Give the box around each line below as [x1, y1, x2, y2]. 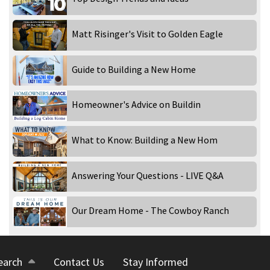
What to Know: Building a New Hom [71, 134, 218, 146]
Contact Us [54, 254, 104, 269]
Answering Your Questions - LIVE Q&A [71, 169, 224, 181]
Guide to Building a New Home [71, 63, 196, 75]
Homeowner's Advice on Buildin [71, 98, 201, 111]
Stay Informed [123, 254, 188, 269]
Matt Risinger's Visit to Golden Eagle [71, 28, 223, 40]
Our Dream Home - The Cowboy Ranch [71, 204, 229, 217]
